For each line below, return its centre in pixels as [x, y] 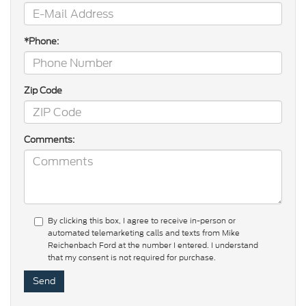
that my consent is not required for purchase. [132, 258]
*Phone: [41, 42]
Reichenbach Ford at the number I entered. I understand [153, 246]
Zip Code [43, 91]
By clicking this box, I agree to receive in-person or [142, 221]
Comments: [49, 140]
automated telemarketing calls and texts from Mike [144, 233]
